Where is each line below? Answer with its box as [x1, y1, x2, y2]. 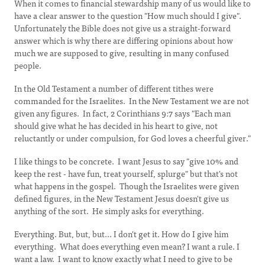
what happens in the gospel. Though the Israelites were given [14, 179, 239, 192]
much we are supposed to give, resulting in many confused [14, 46, 229, 59]
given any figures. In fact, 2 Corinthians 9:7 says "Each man [14, 106, 231, 119]
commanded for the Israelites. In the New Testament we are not [14, 94, 249, 107]
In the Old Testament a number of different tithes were [14, 82, 214, 95]
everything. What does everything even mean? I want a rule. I [14, 240, 240, 253]
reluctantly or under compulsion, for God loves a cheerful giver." [14, 131, 251, 144]
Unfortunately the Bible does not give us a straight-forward [14, 21, 231, 34]
